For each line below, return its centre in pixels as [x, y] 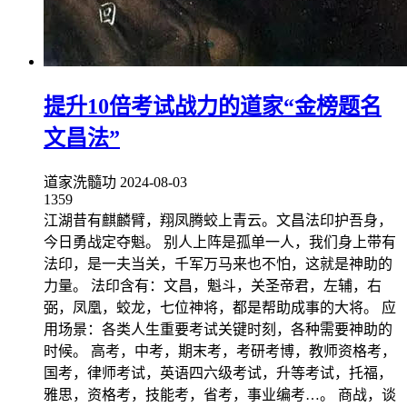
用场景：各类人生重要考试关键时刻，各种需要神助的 [218, 329]
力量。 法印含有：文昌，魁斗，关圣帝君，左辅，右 [213, 285]
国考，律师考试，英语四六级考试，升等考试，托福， [218, 372]
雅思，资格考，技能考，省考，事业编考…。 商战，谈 [220, 394]
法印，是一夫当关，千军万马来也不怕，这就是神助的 [218, 263]
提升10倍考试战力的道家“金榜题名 [213, 106]
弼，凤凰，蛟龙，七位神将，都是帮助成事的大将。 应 [220, 307]
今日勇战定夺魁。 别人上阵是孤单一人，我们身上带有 [220, 242]
